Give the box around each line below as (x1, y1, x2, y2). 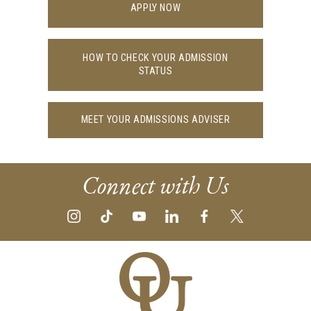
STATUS (138, 65, 173, 78)
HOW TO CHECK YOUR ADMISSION (83, 52, 228, 65)
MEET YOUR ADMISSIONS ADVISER (81, 114, 230, 126)
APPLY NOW (130, 2, 181, 15)
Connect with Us (82, 169, 229, 201)
